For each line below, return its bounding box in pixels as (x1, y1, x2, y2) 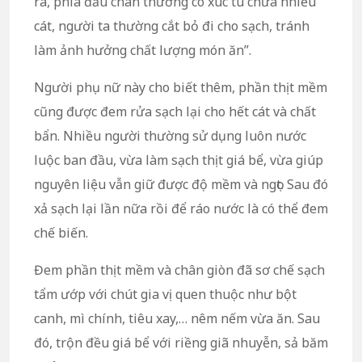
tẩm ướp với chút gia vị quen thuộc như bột (34, 285, 297, 304)
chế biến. (34, 224, 88, 242)
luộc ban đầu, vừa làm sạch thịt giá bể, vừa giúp (34, 151, 323, 170)
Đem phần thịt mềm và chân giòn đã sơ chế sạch (34, 261, 325, 280)
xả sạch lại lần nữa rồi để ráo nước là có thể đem (34, 200, 328, 218)
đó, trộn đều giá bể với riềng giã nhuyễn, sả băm (34, 334, 328, 352)
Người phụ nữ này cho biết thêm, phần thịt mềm (34, 78, 327, 97)
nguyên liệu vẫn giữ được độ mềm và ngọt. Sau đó (34, 175, 328, 194)
